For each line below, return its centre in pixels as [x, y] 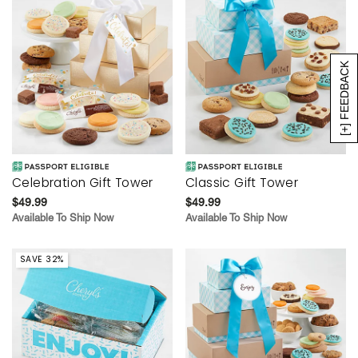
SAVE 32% [42, 260]
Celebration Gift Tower [83, 182]
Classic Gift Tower [242, 182]
